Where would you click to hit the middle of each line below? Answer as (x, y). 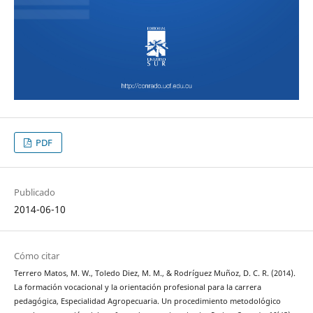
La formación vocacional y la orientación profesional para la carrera (137, 287)
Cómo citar (36, 256)
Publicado (34, 192)
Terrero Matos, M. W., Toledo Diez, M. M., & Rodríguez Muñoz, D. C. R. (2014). (154, 274)
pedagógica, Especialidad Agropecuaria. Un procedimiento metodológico (147, 301)
